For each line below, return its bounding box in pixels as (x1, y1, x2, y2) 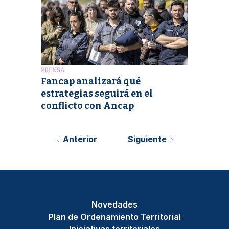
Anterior (62, 133, 97, 144)
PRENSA (41, 66, 65, 74)
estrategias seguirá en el (41, 87, 153, 99)
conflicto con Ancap (41, 100, 134, 111)
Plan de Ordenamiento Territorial (48, 211, 181, 222)
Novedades (91, 199, 138, 210)
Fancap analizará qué (41, 75, 141, 87)
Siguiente (127, 133, 167, 144)
